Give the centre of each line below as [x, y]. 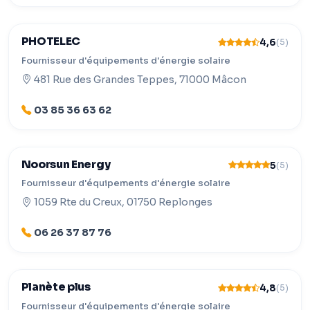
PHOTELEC [51, 42]
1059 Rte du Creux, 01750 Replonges [123, 202]
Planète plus [56, 288]
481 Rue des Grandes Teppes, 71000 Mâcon [140, 79]
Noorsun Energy [66, 164]
